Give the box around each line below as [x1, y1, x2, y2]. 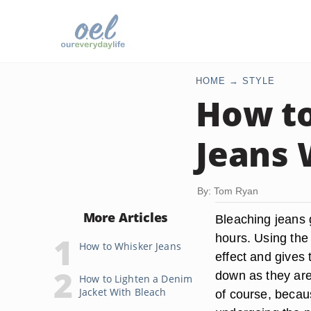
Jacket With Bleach [79, 285, 167, 299]
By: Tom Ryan [197, 185, 258, 196]
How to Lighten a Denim [79, 272, 193, 285]
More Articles [83, 209, 169, 226]
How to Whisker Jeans [79, 239, 181, 253]
